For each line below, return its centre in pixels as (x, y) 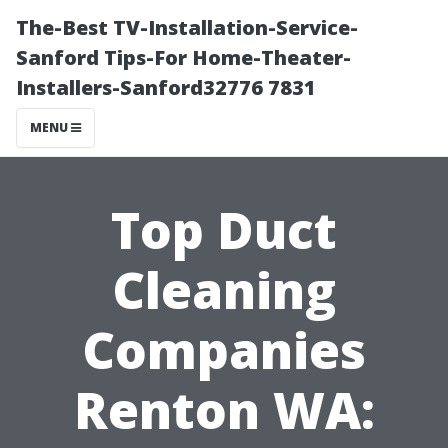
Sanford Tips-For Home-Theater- (183, 57)
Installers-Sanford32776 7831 (166, 87)
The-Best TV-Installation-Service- (187, 27)
